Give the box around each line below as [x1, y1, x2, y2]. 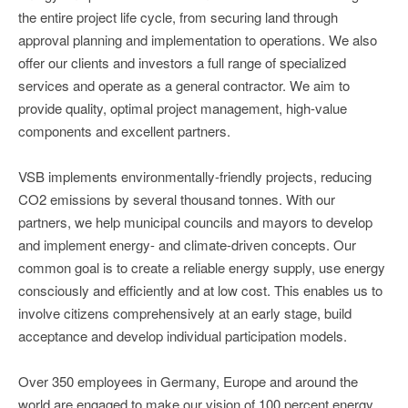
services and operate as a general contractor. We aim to [18, 75, 350, 95]
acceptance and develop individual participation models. [18, 325, 347, 345]
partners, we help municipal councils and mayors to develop [18, 211, 372, 231]
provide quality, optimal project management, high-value [18, 97, 347, 117]
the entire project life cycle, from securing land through [18, 6, 338, 26]
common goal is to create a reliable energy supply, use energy [18, 257, 385, 277]
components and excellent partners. [18, 120, 230, 140]
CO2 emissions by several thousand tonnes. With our [18, 189, 335, 209]
